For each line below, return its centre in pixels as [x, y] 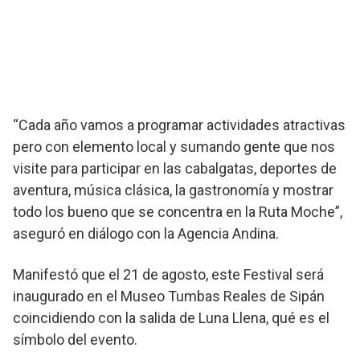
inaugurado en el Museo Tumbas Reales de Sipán [169, 296]
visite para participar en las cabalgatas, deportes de [175, 168]
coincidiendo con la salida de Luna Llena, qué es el [171, 317]
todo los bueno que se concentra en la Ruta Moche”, [178, 211]
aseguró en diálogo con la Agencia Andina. [146, 233]
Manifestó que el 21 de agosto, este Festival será [168, 274]
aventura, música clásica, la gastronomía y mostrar [173, 190]
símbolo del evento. [75, 339]
